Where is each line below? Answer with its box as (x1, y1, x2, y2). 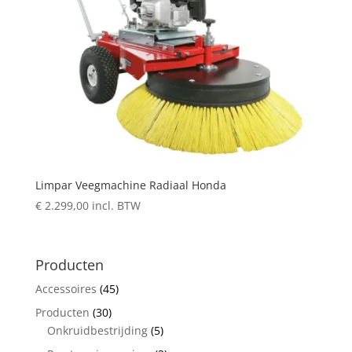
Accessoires (35, 281, 97, 297)
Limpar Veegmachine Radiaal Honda (35, 177, 226, 192)
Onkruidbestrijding (46, 323, 148, 339)
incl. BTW (91, 197, 141, 213)
